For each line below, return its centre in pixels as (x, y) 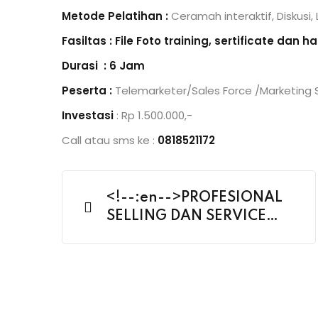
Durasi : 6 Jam (103, 66)
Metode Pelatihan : (116, 16)
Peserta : (88, 91)
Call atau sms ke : (110, 140)
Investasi (88, 115)
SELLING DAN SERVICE (186, 216)
